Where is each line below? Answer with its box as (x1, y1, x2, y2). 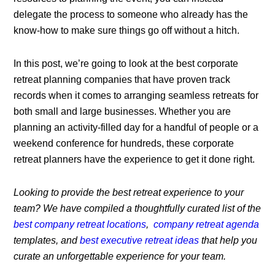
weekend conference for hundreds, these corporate (14, 138, 234, 149)
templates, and (14, 235, 80, 246)
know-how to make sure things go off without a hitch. (14, 25, 240, 36)
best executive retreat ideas (80, 235, 199, 246)
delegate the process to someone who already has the (14, 9, 249, 20)
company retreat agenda (153, 219, 260, 230)
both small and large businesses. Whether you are (14, 106, 231, 117)
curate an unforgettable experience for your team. (14, 251, 227, 262)
